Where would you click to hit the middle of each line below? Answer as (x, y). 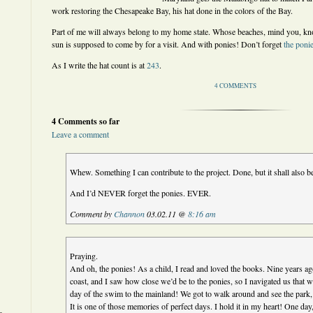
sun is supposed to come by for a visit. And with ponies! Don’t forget (168, 44)
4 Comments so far (86, 121)
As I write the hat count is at (99, 65)
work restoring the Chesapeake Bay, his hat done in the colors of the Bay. (172, 10)
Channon (130, 214)
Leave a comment (80, 134)
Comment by (92, 214)
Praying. (84, 256)
